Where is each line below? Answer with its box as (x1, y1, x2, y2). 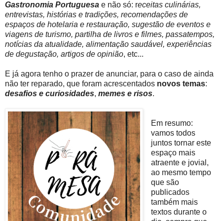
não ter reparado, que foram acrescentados (5, 79, 157, 88)
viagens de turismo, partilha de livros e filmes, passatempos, (5, 30, 215, 39)
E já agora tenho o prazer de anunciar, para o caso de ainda (5, 70, 214, 78)
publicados (150, 188, 189, 197)
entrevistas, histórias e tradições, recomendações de (5, 10, 188, 19)
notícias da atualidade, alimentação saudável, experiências (5, 40, 212, 49)
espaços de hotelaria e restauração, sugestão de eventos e (5, 20, 211, 29)
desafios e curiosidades (5, 89, 94, 98)
